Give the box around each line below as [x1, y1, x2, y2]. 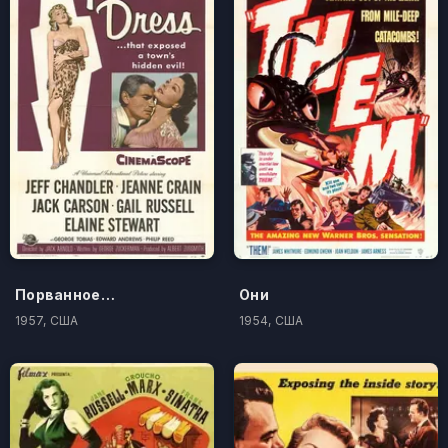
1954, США [239, 312, 304, 328]
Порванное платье [100, 285, 115, 303]
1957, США [15, 312, 79, 328]
